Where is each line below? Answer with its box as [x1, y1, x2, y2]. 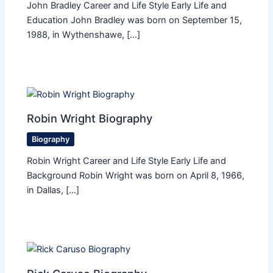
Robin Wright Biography [27, 112, 153, 126]
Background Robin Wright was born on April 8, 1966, [27, 169, 245, 181]
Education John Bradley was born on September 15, [27, 15, 243, 26]
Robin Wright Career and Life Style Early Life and [27, 155, 227, 166]
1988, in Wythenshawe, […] [27, 29, 141, 41]
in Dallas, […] [27, 184, 80, 196]
